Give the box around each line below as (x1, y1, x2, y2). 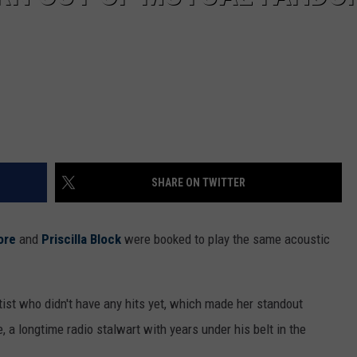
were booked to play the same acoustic (121, 231, 330, 248)
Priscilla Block (41, 231, 121, 248)
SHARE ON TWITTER (151, 176, 245, 190)
